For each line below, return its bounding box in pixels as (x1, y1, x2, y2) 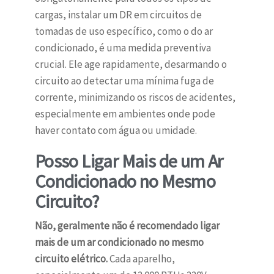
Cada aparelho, (107, 252, 175, 266)
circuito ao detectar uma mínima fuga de (34, 74, 214, 88)
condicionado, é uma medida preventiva (34, 41, 211, 55)
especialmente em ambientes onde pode (34, 107, 215, 121)
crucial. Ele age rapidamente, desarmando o (34, 57, 227, 72)
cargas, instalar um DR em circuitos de (34, 8, 202, 22)
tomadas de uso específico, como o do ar (34, 24, 213, 39)
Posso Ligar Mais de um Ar (34, 149, 223, 173)
